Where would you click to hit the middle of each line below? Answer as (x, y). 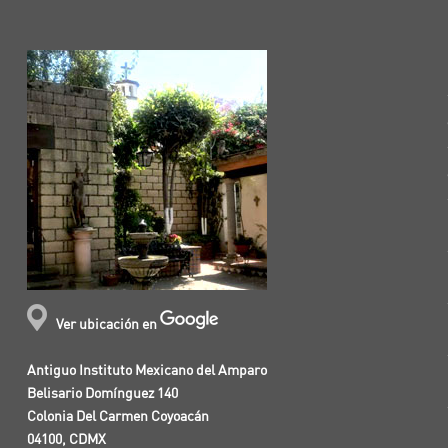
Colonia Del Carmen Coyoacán (117, 417)
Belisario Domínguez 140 (102, 394)
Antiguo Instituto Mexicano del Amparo (146, 371)
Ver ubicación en (107, 325)
